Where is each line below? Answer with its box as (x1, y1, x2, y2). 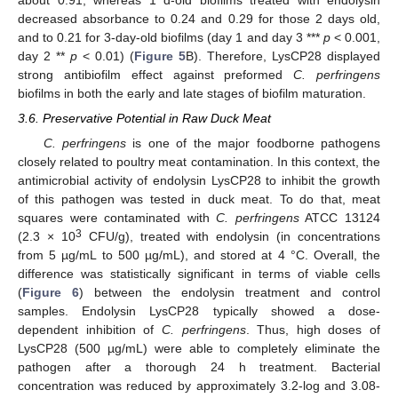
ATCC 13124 (298, 211, 381, 226)
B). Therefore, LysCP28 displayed (186, 49, 380, 64)
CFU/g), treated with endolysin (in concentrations (81, 229, 380, 244)
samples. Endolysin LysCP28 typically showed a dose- (18, 304, 380, 319)
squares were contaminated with (18, 211, 217, 226)
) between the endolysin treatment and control (79, 285, 380, 300)
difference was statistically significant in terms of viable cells (18, 267, 380, 282)
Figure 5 (134, 49, 186, 64)
